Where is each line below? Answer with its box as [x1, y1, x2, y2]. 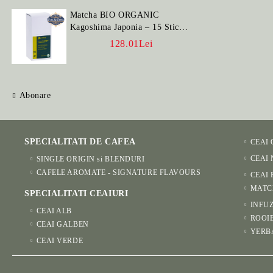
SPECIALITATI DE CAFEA [24, 137, 136, 146]
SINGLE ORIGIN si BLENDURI [36, 155, 145, 163]
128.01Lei [110, 38, 153, 49]
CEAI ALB [36, 207, 73, 215]
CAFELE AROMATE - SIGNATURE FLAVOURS [36, 168, 201, 177]
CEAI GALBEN [36, 220, 89, 229]
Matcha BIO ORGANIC [69, 10, 159, 19]
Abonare [19, 91, 51, 100]
